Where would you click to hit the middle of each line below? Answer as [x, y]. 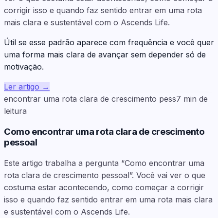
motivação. [24, 67]
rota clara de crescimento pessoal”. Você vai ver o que [105, 175]
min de [196, 99]
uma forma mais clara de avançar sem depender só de [105, 55]
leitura [15, 111]
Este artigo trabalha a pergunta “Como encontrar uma [104, 163]
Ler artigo [22, 87]
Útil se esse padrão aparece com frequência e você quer [109, 43]
